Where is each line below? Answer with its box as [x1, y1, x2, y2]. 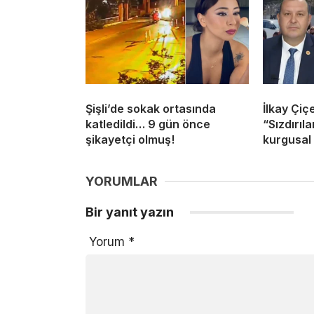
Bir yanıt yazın [86, 204, 177, 219]
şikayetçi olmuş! [86, 132, 175, 146]
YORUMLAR [86, 173, 158, 189]
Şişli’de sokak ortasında [86, 101, 216, 116]
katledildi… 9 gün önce [86, 116, 210, 131]
